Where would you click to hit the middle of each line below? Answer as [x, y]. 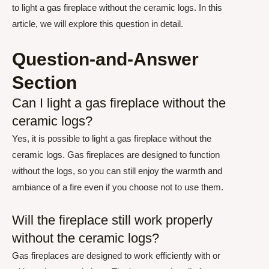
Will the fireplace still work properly [112, 220]
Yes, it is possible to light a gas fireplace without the [112, 139]
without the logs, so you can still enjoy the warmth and [117, 171]
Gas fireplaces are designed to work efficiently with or [116, 255]
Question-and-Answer [105, 59]
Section [44, 83]
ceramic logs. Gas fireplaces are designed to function [116, 155]
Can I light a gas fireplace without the [119, 103]
